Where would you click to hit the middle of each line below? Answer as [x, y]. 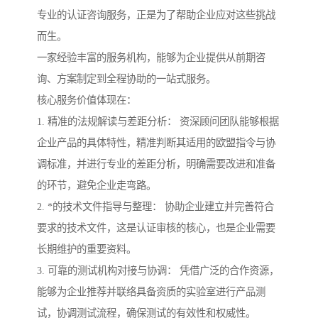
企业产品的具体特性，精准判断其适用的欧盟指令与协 [156, 143]
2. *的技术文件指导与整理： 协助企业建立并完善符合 [155, 207]
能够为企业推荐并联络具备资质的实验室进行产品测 [151, 292]
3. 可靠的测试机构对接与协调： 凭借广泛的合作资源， [158, 271]
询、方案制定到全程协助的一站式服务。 [126, 79]
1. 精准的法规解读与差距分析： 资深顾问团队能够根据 [158, 122]
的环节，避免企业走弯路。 [97, 186]
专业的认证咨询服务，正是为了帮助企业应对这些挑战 [156, 15]
